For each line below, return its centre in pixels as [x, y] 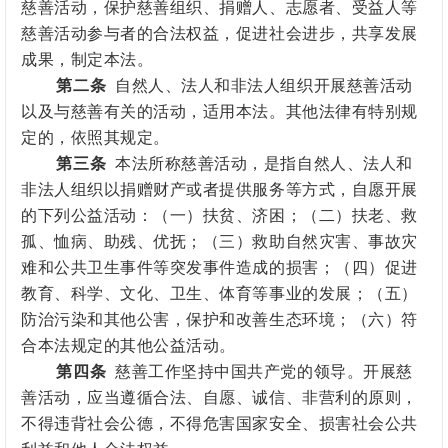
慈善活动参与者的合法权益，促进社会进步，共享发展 [219, 34]
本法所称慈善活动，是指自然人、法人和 [259, 164]
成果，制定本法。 [87, 60]
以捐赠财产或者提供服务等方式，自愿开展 [260, 190]
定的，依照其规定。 [95, 138]
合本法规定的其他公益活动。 [128, 346]
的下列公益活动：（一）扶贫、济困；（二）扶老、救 [219, 216]
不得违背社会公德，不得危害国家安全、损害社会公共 [219, 424]
